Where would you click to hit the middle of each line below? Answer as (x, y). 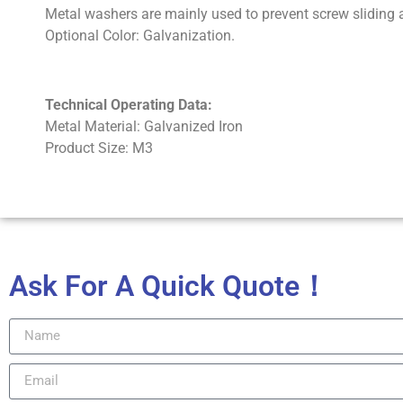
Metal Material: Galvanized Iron (144, 127)
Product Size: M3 (99, 148)
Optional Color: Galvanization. (140, 36)
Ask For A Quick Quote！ (169, 286)
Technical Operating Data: (129, 105)
